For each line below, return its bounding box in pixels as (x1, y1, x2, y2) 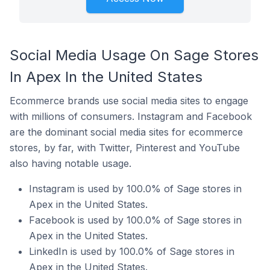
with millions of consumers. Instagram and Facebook (10, 110, 252, 122)
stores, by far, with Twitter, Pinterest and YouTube (10, 142, 240, 154)
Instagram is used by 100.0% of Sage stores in (29, 183, 242, 195)
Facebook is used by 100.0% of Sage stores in (29, 214, 242, 226)
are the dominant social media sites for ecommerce (10, 126, 243, 138)
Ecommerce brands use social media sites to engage (10, 95, 248, 107)
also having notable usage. (10, 157, 131, 169)
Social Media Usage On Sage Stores (10, 46, 259, 64)
